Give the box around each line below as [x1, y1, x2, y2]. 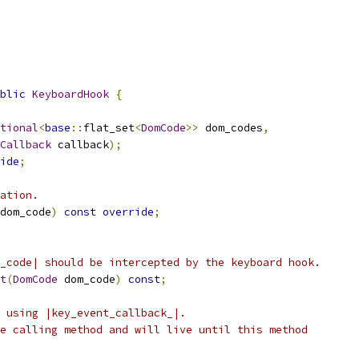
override [103, 205, 154, 219]
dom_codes [199, 121, 263, 135]
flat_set [83, 121, 135, 135]
